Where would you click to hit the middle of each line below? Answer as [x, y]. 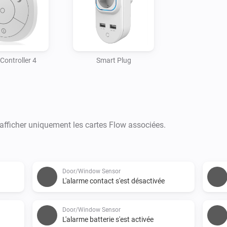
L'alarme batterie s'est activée [108, 219]
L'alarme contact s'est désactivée [113, 181]
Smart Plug [113, 60]
